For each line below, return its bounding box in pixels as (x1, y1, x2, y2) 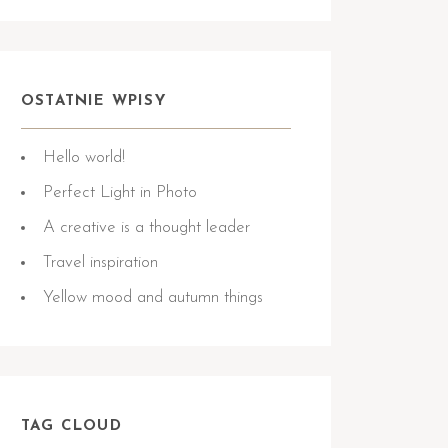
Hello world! (43, 149, 125, 166)
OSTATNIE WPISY (21, 94, 166, 109)
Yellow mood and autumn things (43, 289, 263, 306)
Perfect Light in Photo (43, 184, 197, 201)
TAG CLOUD (21, 419, 122, 434)
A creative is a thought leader (43, 219, 250, 236)
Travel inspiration (43, 254, 158, 271)
